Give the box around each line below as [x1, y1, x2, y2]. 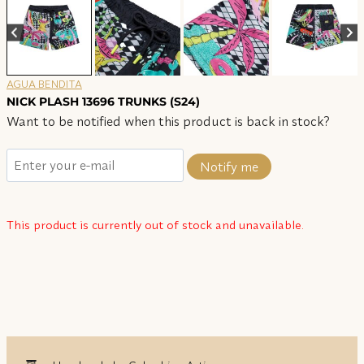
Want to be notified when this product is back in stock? [6, 112, 330, 129]
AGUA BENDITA [6, 76, 82, 90]
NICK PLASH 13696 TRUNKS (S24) [6, 93, 200, 109]
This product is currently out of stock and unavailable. [6, 217, 304, 233]
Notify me [200, 158, 258, 175]
